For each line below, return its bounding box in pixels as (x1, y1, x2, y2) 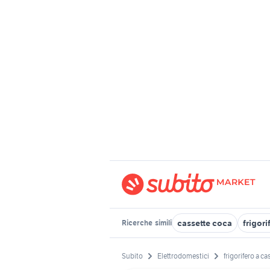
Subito (122, 251, 143, 261)
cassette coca (177, 218, 232, 228)
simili (154, 218, 172, 227)
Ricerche (122, 218, 154, 227)
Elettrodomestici (157, 251, 209, 261)
